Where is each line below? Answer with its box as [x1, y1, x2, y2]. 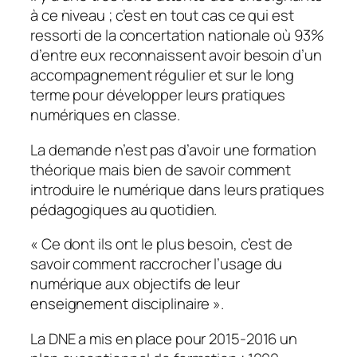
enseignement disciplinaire [30, 293, 210, 315]
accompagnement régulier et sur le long [30, 65, 295, 86]
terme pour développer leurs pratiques [30, 84, 286, 106]
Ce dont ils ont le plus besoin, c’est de [37, 233, 292, 255]
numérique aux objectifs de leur [30, 273, 240, 295]
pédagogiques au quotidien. [30, 198, 218, 220]
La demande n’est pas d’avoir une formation [30, 139, 316, 160]
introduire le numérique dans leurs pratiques [30, 178, 324, 200]
